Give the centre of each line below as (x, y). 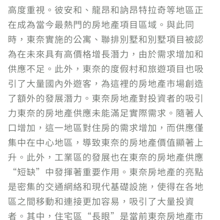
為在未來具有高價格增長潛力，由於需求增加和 (106, 54)
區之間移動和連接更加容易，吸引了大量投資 (101, 201)
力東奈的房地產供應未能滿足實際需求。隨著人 (106, 112)
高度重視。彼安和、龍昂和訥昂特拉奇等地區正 (106, 9)
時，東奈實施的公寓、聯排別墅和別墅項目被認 (106, 39)
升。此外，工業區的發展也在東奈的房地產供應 (106, 157)
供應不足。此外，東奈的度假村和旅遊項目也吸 (106, 68)
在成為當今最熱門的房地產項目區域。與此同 (101, 24)
